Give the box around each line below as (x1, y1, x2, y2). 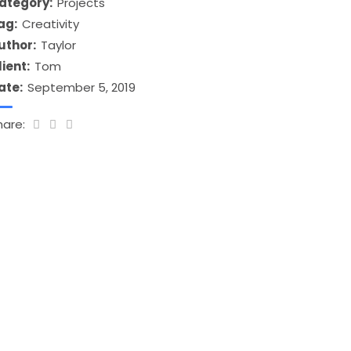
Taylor (41, 36, 77, 53)
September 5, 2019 (27, 78, 136, 96)
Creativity (22, 15, 80, 32)
